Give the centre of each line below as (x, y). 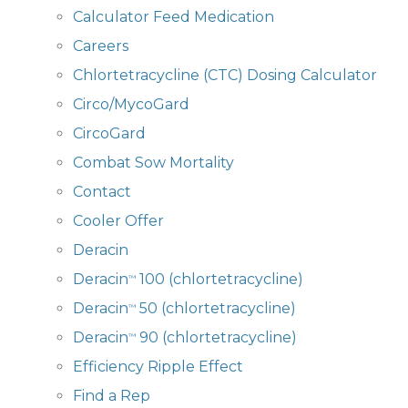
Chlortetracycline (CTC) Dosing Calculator (225, 75)
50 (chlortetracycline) (216, 308)
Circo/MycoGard (131, 104)
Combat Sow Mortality (153, 163)
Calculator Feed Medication (173, 17)
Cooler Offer (118, 221)
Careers (101, 46)
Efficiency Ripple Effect (158, 367)
